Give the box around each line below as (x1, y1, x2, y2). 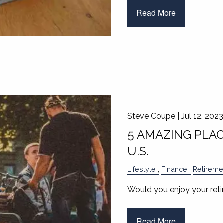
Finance (161, 164, 187, 173)
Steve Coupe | (127, 111, 181, 121)
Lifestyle (127, 164, 156, 173)
